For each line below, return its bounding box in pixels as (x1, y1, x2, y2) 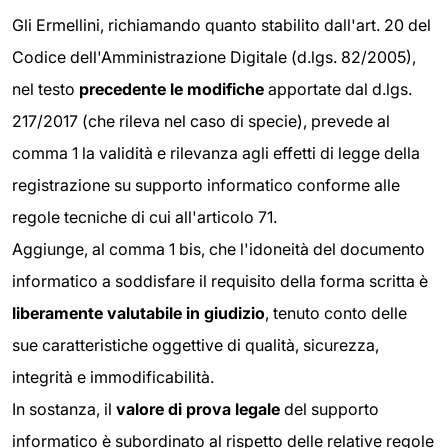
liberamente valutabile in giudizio (12, 303, 265, 323)
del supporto (280, 399, 379, 419)
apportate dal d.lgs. (264, 79, 412, 99)
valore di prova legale (116, 399, 280, 419)
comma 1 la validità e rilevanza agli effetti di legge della (12, 143, 420, 163)
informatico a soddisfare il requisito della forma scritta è (12, 271, 428, 291)
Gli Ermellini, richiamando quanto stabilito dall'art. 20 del (12, 15, 431, 35)
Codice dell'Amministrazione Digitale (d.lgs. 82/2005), (12, 47, 416, 67)
